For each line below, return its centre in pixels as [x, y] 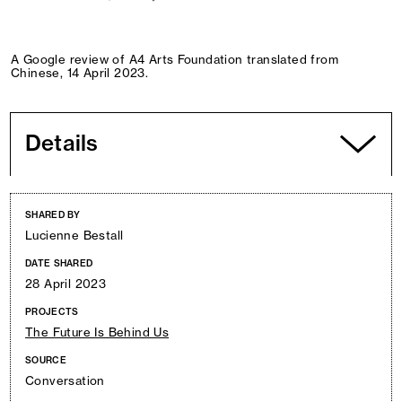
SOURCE [46, 360]
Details [62, 143]
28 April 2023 [66, 284]
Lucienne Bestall [74, 235]
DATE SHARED [59, 263]
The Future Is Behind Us [97, 332]
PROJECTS [52, 312]
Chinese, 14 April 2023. [80, 73]
